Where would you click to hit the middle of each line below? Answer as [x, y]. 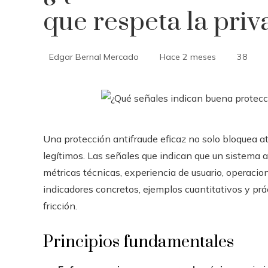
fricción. [60, 206]
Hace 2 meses [188, 57]
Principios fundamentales [138, 242]
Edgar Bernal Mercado [94, 57]
